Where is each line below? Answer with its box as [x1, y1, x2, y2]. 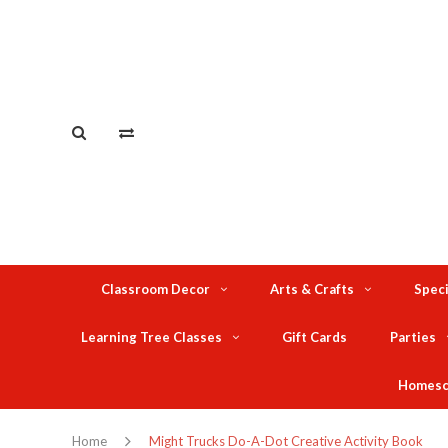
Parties [390, 329, 436, 346]
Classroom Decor [100, 281, 210, 298]
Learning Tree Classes [81, 329, 222, 346]
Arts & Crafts [269, 281, 354, 298]
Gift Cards [282, 329, 347, 346]
